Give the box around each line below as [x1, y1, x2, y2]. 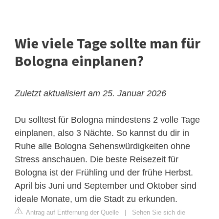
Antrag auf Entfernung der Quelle [24, 209, 119, 217]
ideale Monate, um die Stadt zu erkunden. [15, 194, 177, 204]
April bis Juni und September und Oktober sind [15, 181, 197, 191]
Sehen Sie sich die [132, 209, 185, 217]
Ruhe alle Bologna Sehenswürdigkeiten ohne [15, 141, 190, 152]
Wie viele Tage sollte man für [15, 34, 200, 53]
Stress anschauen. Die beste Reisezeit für [15, 154, 178, 165]
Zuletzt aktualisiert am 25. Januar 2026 [15, 88, 166, 99]
